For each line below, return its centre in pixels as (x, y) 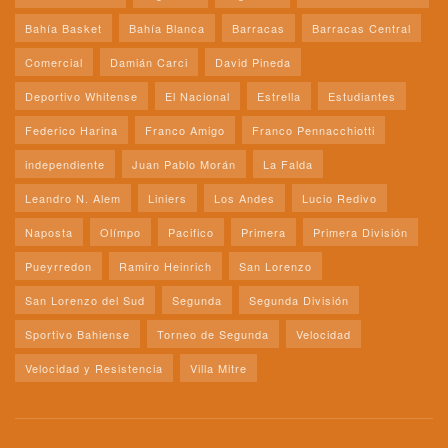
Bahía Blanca (167, 27)
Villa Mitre (218, 367)
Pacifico (191, 231)
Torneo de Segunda (213, 333)
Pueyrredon (58, 265)
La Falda (288, 163)
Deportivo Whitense (81, 95)
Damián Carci (149, 61)
